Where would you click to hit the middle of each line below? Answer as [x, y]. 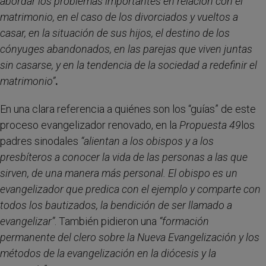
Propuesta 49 [210, 125]
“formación [184, 221]
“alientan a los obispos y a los [147, 141]
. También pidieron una [107, 221]
